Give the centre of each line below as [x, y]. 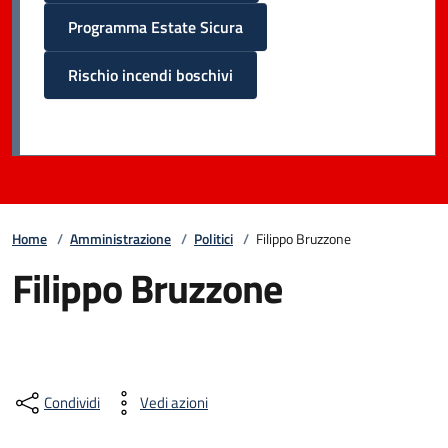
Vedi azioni [174, 402]
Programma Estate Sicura [155, 27]
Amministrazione [120, 238]
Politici [213, 238]
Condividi [72, 402]
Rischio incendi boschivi [150, 75]
